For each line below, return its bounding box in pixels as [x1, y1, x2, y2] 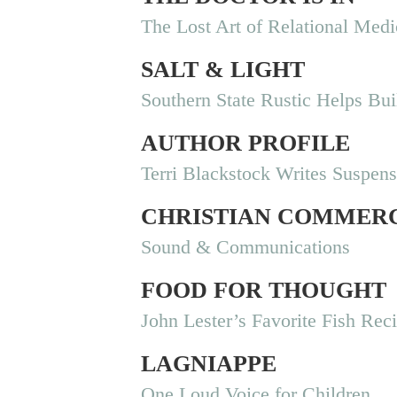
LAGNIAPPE [141, 350, 277, 377]
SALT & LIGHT [141, 56, 306, 82]
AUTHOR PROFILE [141, 129, 351, 156]
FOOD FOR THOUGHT [141, 276, 387, 303]
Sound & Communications [141, 235, 351, 258]
